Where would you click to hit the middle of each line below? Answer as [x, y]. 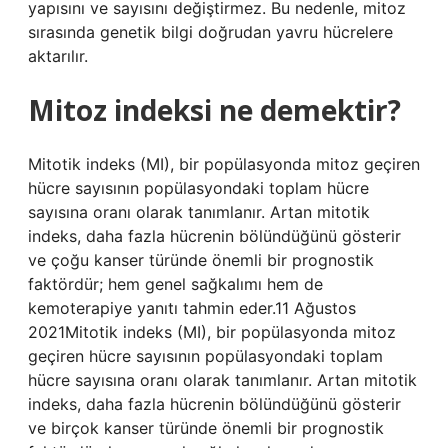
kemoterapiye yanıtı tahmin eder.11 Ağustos [192, 308]
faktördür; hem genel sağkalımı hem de [175, 284]
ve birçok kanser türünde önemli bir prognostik [206, 428]
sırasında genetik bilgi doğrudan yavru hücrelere [210, 32]
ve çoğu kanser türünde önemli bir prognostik [201, 260]
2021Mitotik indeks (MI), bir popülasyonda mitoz [212, 332]
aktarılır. [58, 56]
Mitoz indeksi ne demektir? [214, 110]
